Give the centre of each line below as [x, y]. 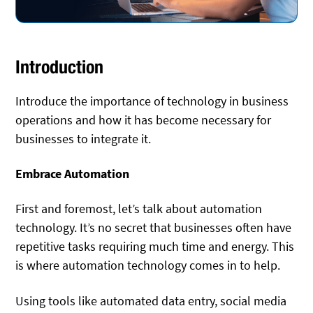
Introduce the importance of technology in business [152, 101]
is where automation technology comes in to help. [148, 265]
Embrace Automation [73, 173]
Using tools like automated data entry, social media [151, 300]
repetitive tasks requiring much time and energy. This [155, 247]
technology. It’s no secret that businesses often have [154, 228]
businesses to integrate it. [83, 138]
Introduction [60, 66]
